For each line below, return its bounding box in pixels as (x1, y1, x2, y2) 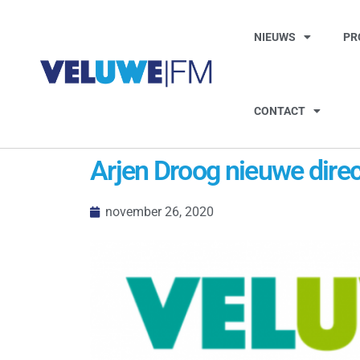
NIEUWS (253, 31, 296, 43)
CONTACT (253, 104, 305, 117)
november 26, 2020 (105, 204, 214, 219)
